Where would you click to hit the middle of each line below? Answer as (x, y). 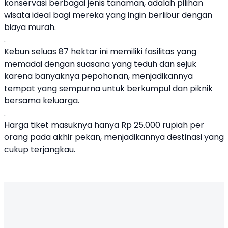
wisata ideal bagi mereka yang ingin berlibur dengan (108, 15)
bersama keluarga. (42, 101)
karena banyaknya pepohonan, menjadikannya (98, 76)
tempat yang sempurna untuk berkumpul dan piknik (108, 88)
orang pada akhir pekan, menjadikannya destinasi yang (114, 137)
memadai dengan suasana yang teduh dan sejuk (100, 64)
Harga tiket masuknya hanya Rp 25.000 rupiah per (104, 125)
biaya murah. (30, 27)
